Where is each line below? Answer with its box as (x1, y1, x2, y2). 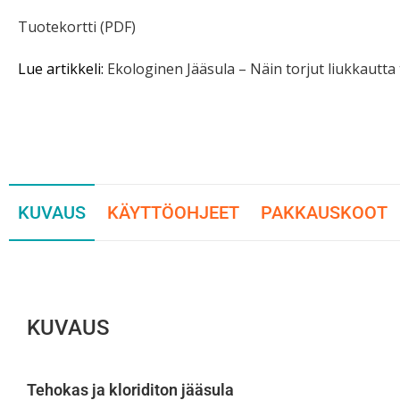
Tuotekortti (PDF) (18, 17, 136, 37)
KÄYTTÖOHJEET (107, 202, 239, 223)
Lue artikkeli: (18, 59, 107, 79)
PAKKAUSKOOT (261, 202, 387, 223)
